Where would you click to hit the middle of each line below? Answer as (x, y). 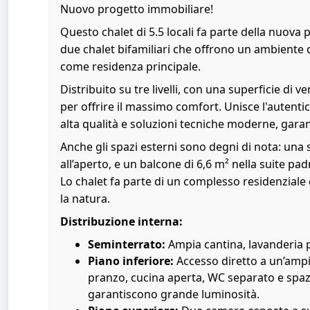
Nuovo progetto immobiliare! (137, 9)
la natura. (85, 199)
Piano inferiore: (132, 261)
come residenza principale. (130, 67)
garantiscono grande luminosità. (174, 294)
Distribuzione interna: (121, 222)
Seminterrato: (128, 245)
